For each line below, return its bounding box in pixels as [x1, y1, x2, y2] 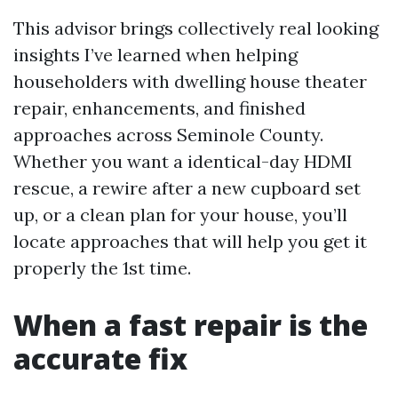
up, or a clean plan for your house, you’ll [13, 203, 347, 226]
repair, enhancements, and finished [13, 97, 306, 119]
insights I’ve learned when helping [13, 44, 298, 66]
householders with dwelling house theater [13, 70, 367, 92]
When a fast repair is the [13, 306, 368, 344]
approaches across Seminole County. [13, 123, 323, 146]
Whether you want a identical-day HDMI [13, 150, 353, 172]
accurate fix [13, 339, 187, 378]
